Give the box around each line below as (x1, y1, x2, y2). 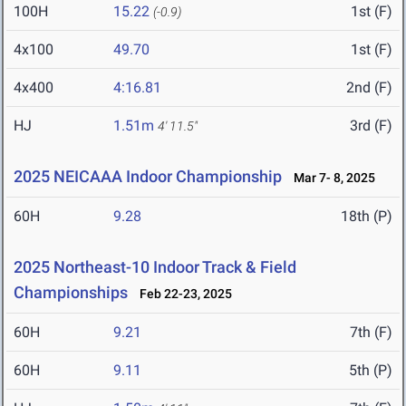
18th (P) (341, 208, 392, 226)
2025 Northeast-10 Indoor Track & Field (14, 257, 296, 277)
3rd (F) (350, 117, 392, 135)
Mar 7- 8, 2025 (285, 170, 375, 186)
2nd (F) (346, 79, 392, 97)
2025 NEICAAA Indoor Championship (14, 167, 282, 187)
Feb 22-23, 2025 (131, 286, 232, 302)
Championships (14, 283, 128, 303)
